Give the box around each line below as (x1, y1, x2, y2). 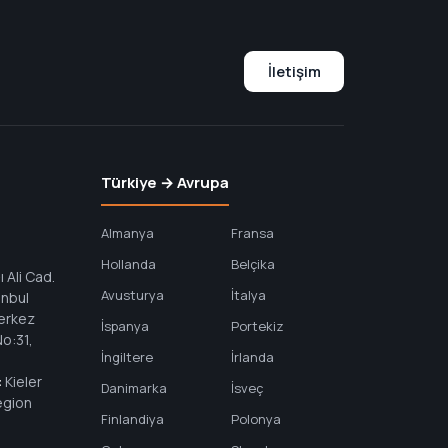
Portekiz (231, 317, 285, 335)
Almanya (100, 224, 154, 242)
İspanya (100, 317, 149, 335)
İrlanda (231, 348, 275, 366)
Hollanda (100, 255, 156, 273)
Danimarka (100, 379, 167, 397)
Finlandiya (100, 410, 164, 428)
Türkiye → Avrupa (100, 172, 229, 193)
